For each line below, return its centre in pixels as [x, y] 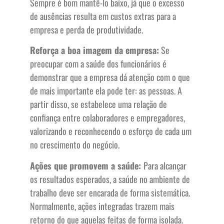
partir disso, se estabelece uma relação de [98, 104]
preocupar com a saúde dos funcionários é [98, 64]
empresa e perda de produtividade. [86, 29]
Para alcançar [165, 165]
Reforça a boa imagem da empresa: [94, 50]
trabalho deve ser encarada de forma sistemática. [110, 192]
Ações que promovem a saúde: [87, 165]
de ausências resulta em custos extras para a [103, 16]
